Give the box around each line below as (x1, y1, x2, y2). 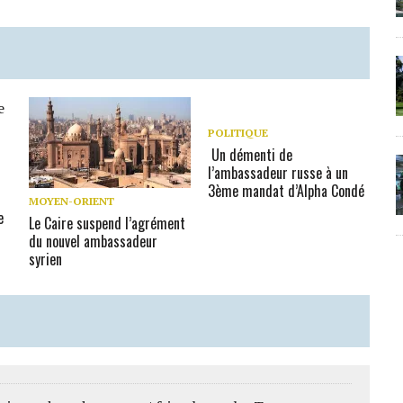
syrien (29, 247, 63, 270)
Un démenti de (208, 144, 293, 166)
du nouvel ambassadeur (29, 229, 158, 252)
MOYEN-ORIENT (29, 193, 115, 208)
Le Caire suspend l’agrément (29, 211, 186, 234)
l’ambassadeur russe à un (208, 162, 349, 184)
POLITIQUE (208, 126, 269, 139)
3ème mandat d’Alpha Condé (208, 180, 365, 201)
